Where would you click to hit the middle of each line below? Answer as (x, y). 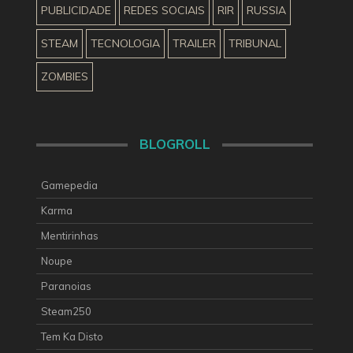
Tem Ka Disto (72, 336)
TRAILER (194, 43)
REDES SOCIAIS (164, 10)
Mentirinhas (70, 235)
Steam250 (66, 311)
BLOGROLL (175, 143)
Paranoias (66, 286)
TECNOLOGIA (125, 43)
